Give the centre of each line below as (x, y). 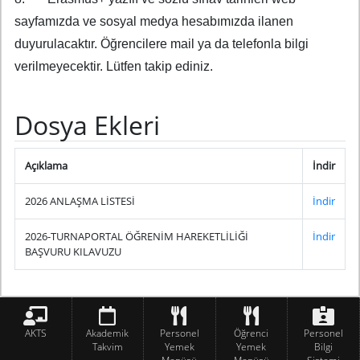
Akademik (108, 333)
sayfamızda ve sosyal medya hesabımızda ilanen (154, 22)
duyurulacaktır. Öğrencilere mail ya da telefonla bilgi (162, 44)
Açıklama (46, 166)
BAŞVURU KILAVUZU (73, 252)
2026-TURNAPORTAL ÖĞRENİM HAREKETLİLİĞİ (137, 237)
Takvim (107, 347)
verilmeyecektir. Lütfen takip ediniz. (114, 67)
